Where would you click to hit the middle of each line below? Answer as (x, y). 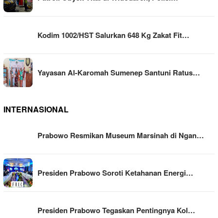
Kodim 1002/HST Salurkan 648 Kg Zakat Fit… (113, 35)
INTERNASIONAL (36, 109)
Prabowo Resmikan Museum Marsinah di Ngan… (121, 136)
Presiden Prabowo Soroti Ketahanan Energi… (115, 173)
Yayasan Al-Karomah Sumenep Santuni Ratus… (119, 73)
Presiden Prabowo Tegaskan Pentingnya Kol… (116, 210)
